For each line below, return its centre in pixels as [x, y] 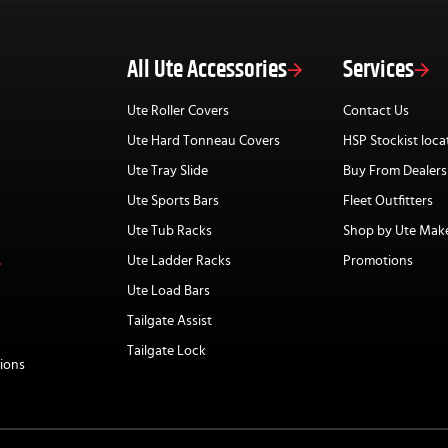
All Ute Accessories [207, 70]
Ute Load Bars [168, 291]
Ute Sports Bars [173, 201]
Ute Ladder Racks [179, 261]
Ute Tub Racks [169, 231]
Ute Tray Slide [167, 171]
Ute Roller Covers [178, 111]
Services [378, 70]
